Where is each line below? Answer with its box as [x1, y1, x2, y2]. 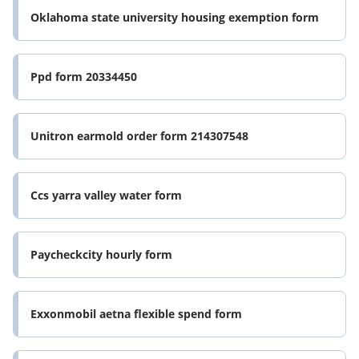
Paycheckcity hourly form [30, 247, 172, 263]
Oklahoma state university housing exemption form [30, 10, 319, 26]
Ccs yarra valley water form [30, 188, 182, 204]
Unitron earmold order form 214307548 [30, 128, 248, 144]
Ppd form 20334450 [30, 69, 137, 85]
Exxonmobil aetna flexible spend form [30, 306, 242, 322]
